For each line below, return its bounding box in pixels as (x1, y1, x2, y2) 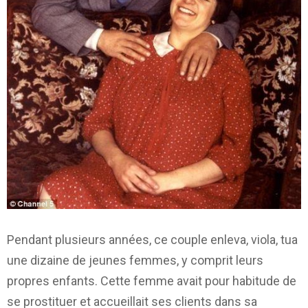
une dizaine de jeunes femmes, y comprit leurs (7, 252, 263, 267)
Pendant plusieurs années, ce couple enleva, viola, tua (7, 232, 298, 247)
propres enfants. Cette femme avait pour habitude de (7, 273, 296, 288)
